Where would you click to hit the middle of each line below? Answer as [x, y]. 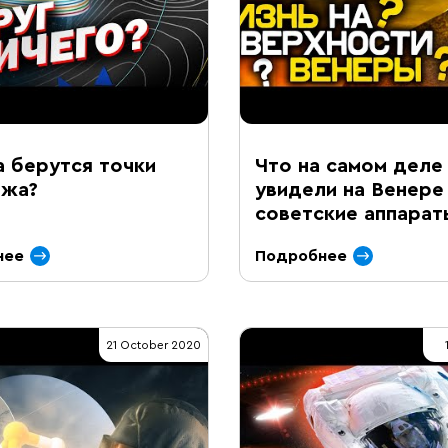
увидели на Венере [349, 190]
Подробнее [301, 256]
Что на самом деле [349, 166]
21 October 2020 [153, 345]
